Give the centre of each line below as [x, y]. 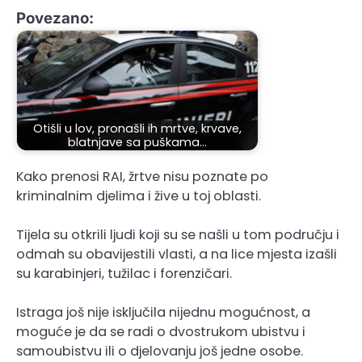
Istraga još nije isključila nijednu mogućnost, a [163, 313]
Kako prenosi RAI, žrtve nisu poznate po [142, 177]
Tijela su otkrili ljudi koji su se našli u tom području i [178, 235]
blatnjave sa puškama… [137, 142]
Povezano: [55, 19]
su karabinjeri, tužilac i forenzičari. [124, 274]
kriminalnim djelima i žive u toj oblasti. [139, 196]
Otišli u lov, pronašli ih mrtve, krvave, [137, 128]
